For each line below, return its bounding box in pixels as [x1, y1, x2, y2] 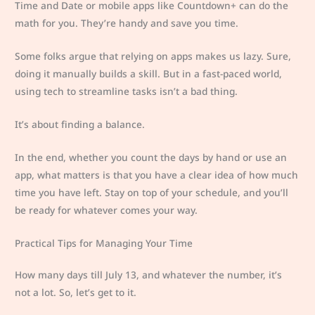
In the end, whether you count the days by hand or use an [15, 150, 288, 164]
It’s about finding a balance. [15, 117, 146, 131]
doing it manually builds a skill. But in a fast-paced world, [15, 66, 283, 80]
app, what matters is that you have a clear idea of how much [15, 167, 299, 181]
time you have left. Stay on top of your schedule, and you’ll [15, 185, 289, 199]
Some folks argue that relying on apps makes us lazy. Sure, [15, 49, 292, 63]
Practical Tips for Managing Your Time [15, 236, 193, 250]
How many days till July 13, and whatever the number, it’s [15, 267, 283, 281]
